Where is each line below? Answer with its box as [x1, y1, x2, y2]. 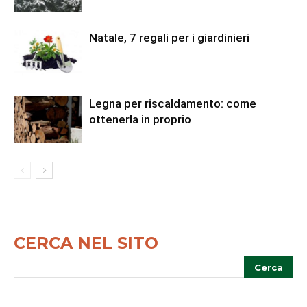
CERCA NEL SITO [14, 233, 158, 254]
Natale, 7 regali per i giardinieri [89, 31, 249, 45]
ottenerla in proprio [89, 112, 191, 127]
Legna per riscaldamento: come [89, 97, 256, 111]
